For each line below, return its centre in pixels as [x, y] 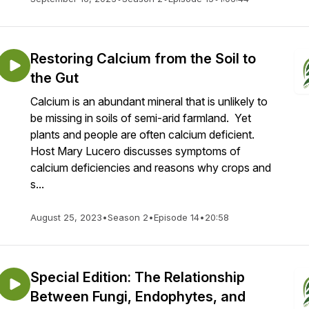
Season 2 [128, 217]
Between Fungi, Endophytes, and [138, 297]
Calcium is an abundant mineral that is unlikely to [149, 101]
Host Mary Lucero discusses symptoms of [136, 151]
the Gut [54, 78]
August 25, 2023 [66, 217]
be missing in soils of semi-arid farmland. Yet [141, 118]
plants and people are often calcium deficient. [144, 134]
